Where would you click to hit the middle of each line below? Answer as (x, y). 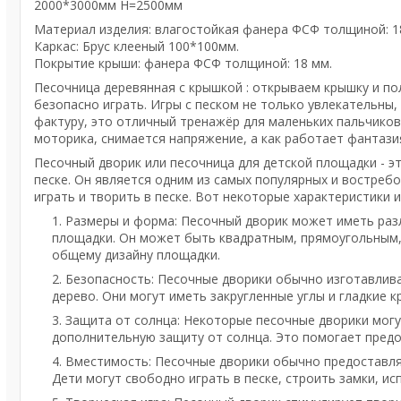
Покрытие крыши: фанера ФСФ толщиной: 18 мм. (183, 63)
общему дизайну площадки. (136, 255)
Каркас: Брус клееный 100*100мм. (137, 46)
